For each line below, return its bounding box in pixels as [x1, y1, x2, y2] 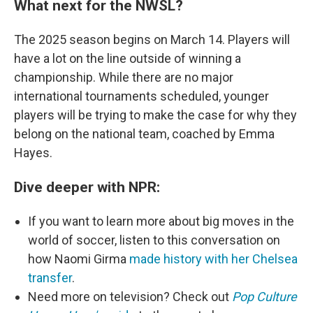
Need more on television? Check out [28, 289, 232, 304]
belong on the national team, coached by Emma [14, 126, 275, 141]
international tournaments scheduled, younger [14, 88, 269, 103]
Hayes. [14, 145, 52, 160]
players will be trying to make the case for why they [14, 107, 297, 122]
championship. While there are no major [14, 69, 233, 85]
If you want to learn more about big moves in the [28, 213, 294, 228]
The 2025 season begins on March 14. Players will [14, 31, 290, 47]
